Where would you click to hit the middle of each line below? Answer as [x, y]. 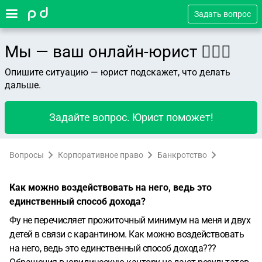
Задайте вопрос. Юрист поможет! [131, 117]
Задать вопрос [223, 14]
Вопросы [27, 155]
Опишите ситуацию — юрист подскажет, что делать [118, 72]
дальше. [23, 85]
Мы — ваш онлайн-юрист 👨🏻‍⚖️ [118, 52]
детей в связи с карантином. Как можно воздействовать [127, 234]
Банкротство [182, 155]
